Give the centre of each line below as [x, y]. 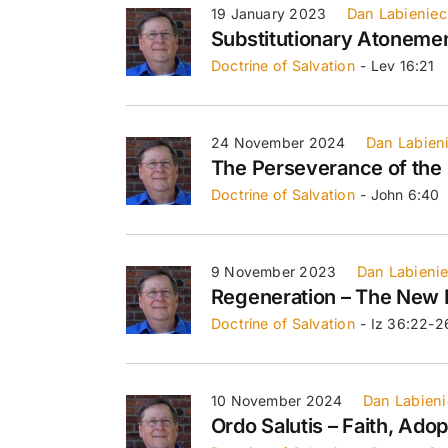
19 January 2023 [268, 13]
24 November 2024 [278, 142]
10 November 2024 [276, 400]
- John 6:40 [400, 194]
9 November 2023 [273, 271]
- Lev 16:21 [397, 65]
